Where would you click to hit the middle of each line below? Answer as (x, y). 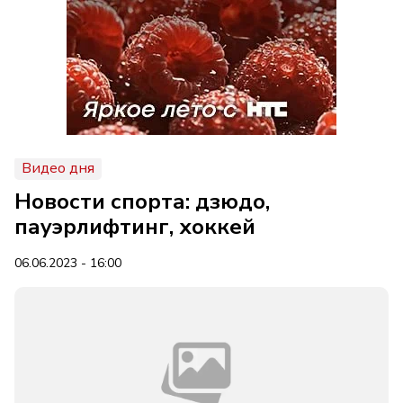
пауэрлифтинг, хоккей (135, 227)
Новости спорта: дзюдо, (142, 201)
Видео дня (58, 168)
